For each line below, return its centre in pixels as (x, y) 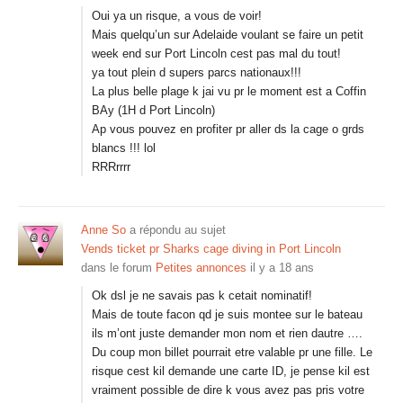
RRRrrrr (111, 167)
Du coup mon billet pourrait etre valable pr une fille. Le (232, 352)
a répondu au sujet (176, 230)
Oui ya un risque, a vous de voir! (177, 16)
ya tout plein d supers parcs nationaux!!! (197, 72)
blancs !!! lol (124, 148)
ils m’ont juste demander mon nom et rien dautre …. (227, 333)
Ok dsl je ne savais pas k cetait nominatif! (202, 296)
